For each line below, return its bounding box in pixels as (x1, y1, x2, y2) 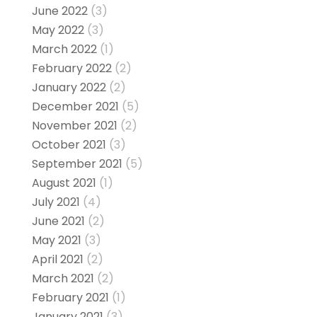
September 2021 (31, 156, 122, 173)
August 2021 (31, 175, 96, 192)
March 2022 (31, 41, 97, 58)
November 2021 (31, 117, 117, 134)
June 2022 (31, 3, 88, 20)
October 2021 (31, 137, 106, 154)
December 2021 (31, 98, 119, 115)
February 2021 (31, 289, 109, 306)
